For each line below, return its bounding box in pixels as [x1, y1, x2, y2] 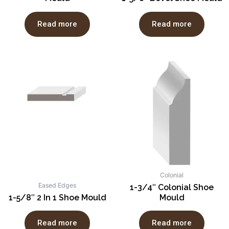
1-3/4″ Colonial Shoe [130, 182, 214, 192]
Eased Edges [38, 181, 76, 189]
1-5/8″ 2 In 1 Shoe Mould [8, 192, 106, 202]
